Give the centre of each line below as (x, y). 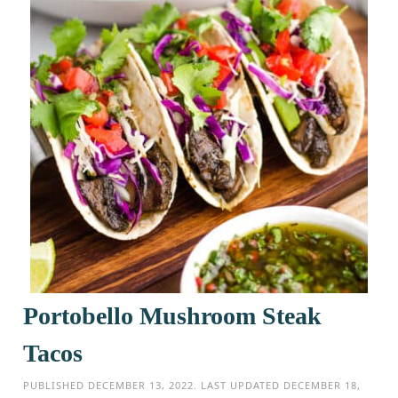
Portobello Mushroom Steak (173, 315)
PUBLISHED (56, 385)
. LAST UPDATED (239, 385)
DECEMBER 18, (322, 385)
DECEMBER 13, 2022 (141, 385)
